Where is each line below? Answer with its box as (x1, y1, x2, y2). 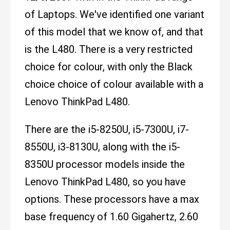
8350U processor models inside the (25, 158, 185, 171)
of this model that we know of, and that (25, 26, 203, 39)
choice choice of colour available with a (25, 78, 203, 91)
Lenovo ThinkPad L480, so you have (25, 176, 186, 188)
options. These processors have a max (25, 193, 199, 206)
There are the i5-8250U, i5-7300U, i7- (25, 123, 189, 136)
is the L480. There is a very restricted (25, 43, 193, 56)
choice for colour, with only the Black (25, 61, 193, 73)
